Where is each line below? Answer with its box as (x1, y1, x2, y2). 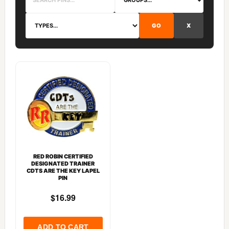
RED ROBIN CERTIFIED (33, 152, 93, 160)
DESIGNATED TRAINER (31, 159, 95, 167)
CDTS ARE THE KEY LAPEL (26, 167, 100, 174)
